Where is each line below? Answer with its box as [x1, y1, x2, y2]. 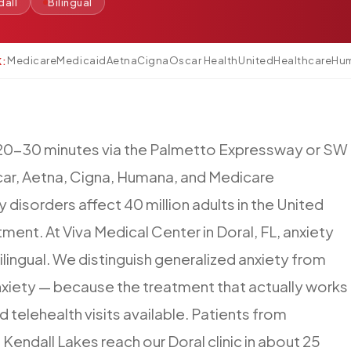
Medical [94, 221, 149, 241]
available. [123, 303, 189, 323]
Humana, [117, 166, 178, 186]
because [53, 276, 114, 295]
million [146, 194, 190, 213]
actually [248, 276, 303, 295]
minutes [44, 139, 100, 158]
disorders [9, 194, 76, 213]
